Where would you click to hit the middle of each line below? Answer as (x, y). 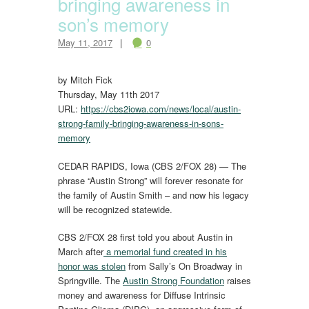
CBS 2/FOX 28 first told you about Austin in (145, 237)
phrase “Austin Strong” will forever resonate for (150, 180)
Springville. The (90, 281)
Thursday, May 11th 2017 (109, 94)
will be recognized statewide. (115, 209)
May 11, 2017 (85, 43)
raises (238, 281)
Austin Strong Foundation (173, 281)
